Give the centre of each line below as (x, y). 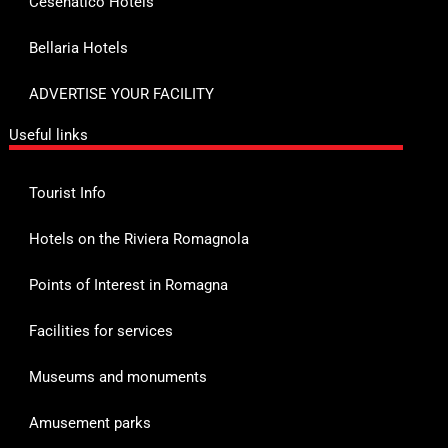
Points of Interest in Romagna (128, 284)
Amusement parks (89, 422)
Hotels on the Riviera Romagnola (138, 238)
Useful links (48, 134)
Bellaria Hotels (78, 47)
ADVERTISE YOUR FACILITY (121, 93)
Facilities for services (100, 330)
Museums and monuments (117, 376)
